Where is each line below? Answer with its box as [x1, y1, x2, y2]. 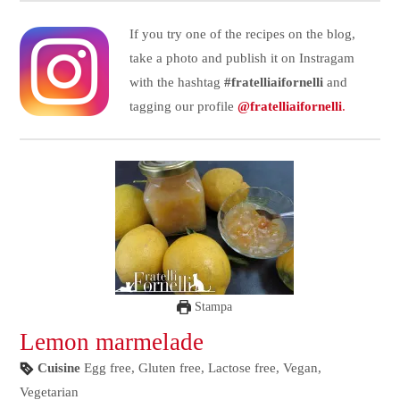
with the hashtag [129, 74, 224, 89]
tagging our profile [129, 98, 237, 113]
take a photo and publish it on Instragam [129, 50, 354, 65]
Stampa [191, 299, 232, 313]
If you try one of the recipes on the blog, [129, 26, 355, 41]
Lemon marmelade [20, 328, 204, 355]
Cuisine [37, 360, 81, 375]
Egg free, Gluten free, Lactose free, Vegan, [84, 360, 322, 375]
